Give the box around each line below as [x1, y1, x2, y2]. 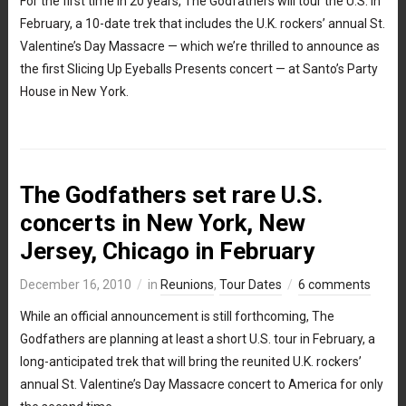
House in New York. [19, 83, 129, 99]
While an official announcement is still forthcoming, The [19, 308, 334, 324]
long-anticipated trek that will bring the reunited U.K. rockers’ [19, 353, 362, 369]
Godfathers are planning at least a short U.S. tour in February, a [19, 331, 375, 346]
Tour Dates [218, 276, 282, 292]
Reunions [159, 276, 214, 292]
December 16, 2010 [19, 276, 131, 292]
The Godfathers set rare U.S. [19, 180, 323, 208]
